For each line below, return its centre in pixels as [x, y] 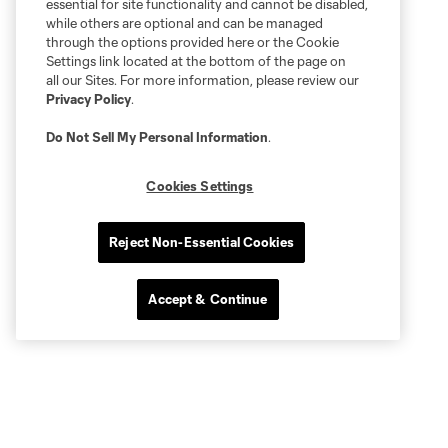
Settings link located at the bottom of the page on [196, 61]
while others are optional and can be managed [184, 23]
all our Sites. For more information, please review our [202, 80]
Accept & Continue [208, 299]
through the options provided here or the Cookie [192, 42]
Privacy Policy [88, 99]
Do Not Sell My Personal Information [157, 137]
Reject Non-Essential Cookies [201, 242]
